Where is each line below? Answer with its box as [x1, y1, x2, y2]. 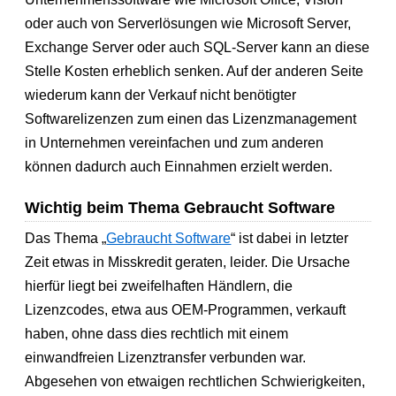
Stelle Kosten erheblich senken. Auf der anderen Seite [25, 63, 364, 79]
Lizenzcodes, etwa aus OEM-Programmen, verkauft [25, 302, 346, 318]
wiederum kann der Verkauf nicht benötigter [25, 87, 297, 103]
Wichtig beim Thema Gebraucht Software [25, 198, 336, 217]
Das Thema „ [25, 231, 107, 247]
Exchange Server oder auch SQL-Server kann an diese [25, 39, 370, 55]
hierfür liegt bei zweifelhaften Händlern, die [25, 278, 293, 294]
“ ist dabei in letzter [231, 231, 349, 247]
